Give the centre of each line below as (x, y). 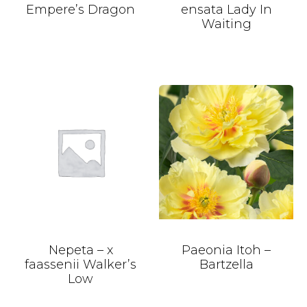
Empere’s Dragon (81, 10)
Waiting (226, 24)
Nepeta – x (81, 250)
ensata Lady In (226, 10)
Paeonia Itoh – (226, 250)
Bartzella (226, 264)
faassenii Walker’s (81, 264)
